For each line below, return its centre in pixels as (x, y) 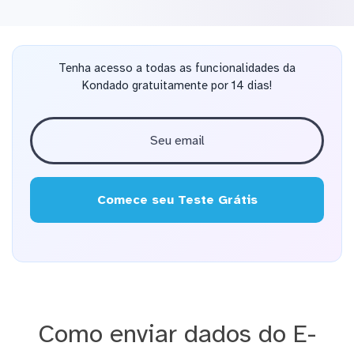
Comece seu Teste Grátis (177, 200)
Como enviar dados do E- (177, 333)
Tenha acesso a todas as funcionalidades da (177, 68)
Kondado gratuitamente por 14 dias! (177, 86)
